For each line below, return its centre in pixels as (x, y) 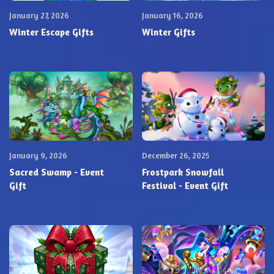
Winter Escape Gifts (51, 32)
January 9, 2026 (38, 155)
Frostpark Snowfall (183, 172)
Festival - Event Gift (185, 186)
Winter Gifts (168, 32)
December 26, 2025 (175, 155)
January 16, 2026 (172, 15)
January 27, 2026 (39, 15)
